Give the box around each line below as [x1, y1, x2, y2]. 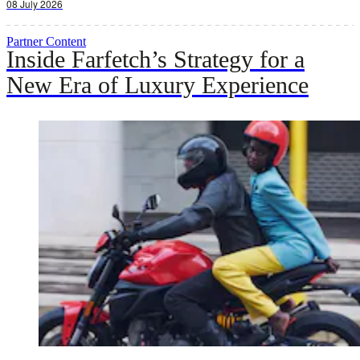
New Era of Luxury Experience [6, 71, 309, 98]
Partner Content [6, 34, 86, 48]
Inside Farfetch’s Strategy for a [6, 45, 305, 72]
